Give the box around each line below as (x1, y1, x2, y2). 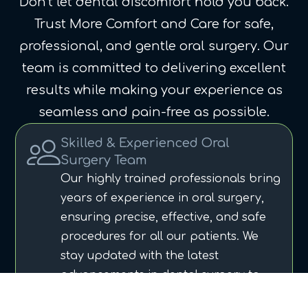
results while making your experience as (25, 83, 283, 98)
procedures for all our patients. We (60, 230, 259, 243)
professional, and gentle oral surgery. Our (19, 39, 289, 54)
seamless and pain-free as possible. (38, 105, 269, 120)
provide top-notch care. (60, 288, 197, 301)
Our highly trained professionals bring (60, 173, 281, 186)
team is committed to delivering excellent (22, 61, 286, 76)
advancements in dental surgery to (60, 269, 261, 282)
